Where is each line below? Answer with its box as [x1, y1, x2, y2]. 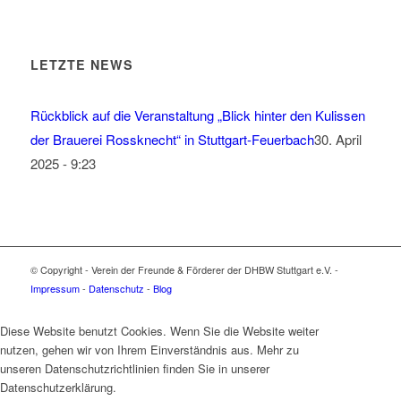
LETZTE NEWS [30, 55, 133, 73]
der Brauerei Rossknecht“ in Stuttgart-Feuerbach [30, 129, 314, 149]
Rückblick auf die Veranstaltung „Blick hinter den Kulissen [30, 105, 365, 124]
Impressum [30, 280, 80, 295]
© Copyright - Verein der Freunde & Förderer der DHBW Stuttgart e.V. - [30, 261, 338, 277]
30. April [313, 129, 362, 149]
